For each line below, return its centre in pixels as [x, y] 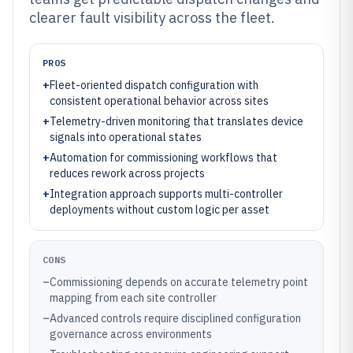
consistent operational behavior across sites [159, 101]
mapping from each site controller [133, 298]
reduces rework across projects [127, 173]
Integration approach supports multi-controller [166, 194]
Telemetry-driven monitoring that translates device [176, 121]
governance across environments [131, 334]
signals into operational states [126, 137]
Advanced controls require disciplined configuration [175, 318]
